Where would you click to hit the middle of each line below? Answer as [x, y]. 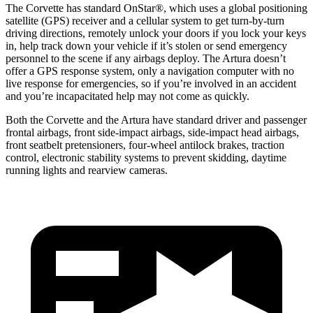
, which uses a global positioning [235, 8]
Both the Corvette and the [63, 119]
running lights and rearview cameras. [87, 170]
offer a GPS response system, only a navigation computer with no [150, 71]
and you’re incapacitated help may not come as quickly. [128, 96]
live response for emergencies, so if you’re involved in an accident [151, 83]
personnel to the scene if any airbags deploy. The [114, 58]
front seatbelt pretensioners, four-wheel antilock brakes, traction [145, 145]
